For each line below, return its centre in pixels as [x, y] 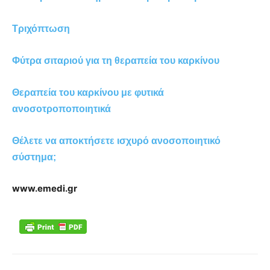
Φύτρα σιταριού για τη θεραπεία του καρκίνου [116, 60]
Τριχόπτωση [41, 28]
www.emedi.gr [45, 188]
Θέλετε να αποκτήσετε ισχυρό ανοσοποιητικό [116, 140]
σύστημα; [34, 157]
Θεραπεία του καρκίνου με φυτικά [88, 92]
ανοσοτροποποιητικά [61, 108]
